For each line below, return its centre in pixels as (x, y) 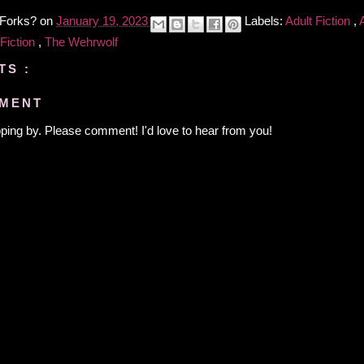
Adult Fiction (319, 21)
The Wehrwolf (81, 41)
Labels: (265, 21)
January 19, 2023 (104, 21)
